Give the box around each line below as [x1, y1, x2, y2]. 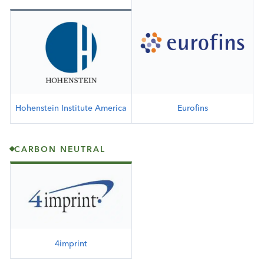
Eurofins [177, 103, 208, 114]
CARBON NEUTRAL [14, 143, 105, 154]
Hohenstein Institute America [15, 103, 127, 114]
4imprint [55, 237, 87, 249]
